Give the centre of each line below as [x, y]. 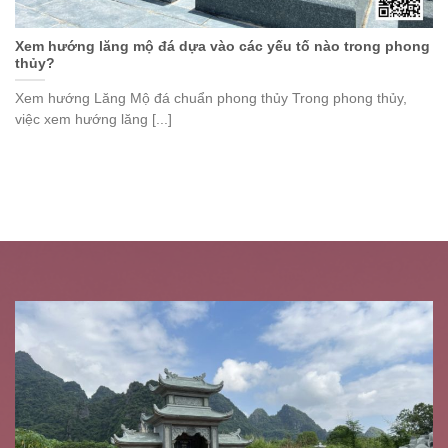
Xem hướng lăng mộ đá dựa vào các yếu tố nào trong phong [222, 47]
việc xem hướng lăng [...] [93, 119]
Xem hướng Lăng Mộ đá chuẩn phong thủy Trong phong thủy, [211, 98]
